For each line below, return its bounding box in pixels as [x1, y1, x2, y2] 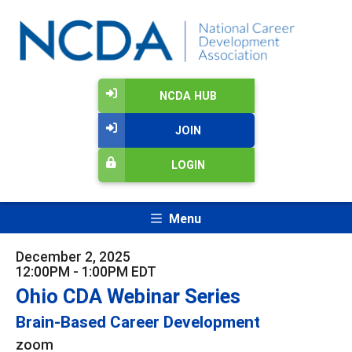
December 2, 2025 [16, 247, 130, 266]
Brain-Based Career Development [16, 311, 260, 332]
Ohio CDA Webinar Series [16, 283, 240, 309]
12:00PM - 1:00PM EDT [16, 262, 156, 280]
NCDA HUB [159, 89, 217, 104]
